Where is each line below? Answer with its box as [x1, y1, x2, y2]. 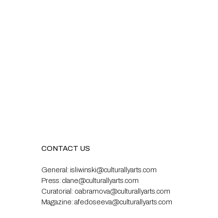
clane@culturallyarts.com [62, 177, 139, 184]
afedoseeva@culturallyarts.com [74, 198, 172, 206]
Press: [41, 177, 62, 184]
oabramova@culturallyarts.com [74, 187, 170, 195]
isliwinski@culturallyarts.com [70, 166, 157, 174]
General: [41, 166, 70, 174]
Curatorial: [41, 187, 74, 195]
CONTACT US [41, 145, 91, 152]
